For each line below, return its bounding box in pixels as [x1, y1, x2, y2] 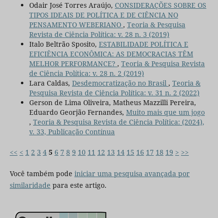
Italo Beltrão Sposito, [29, 39, 99, 49]
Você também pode [9, 168, 74, 178]
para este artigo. [50, 180, 107, 190]
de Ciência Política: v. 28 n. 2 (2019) [29, 68, 144, 78]
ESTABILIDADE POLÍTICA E [98, 39, 188, 49]
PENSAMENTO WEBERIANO [29, 19, 123, 29]
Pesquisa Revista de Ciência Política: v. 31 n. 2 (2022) [29, 88, 200, 97]
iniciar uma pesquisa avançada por [74, 168, 190, 178]
